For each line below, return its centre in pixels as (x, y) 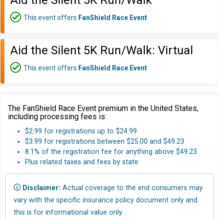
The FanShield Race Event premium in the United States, (103, 108)
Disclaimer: (42, 188)
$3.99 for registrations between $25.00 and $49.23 (105, 142)
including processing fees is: (57, 117)
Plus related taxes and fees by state (82, 162)
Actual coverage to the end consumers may (132, 188)
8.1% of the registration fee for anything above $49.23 (111, 152)
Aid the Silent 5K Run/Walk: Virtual (102, 50)
